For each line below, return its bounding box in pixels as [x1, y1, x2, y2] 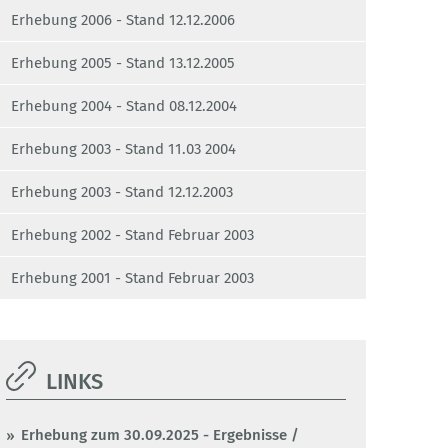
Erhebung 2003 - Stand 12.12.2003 [11, 183, 233, 202]
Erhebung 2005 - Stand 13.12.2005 [11, 54, 235, 73]
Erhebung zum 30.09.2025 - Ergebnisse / [21, 426, 299, 445]
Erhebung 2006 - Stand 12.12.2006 [11, 11, 235, 30]
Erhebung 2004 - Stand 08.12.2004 [11, 97, 237, 116]
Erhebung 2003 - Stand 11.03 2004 [11, 140, 236, 159]
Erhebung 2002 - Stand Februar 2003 [11, 226, 254, 245]
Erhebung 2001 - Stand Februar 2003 [11, 269, 254, 288]
